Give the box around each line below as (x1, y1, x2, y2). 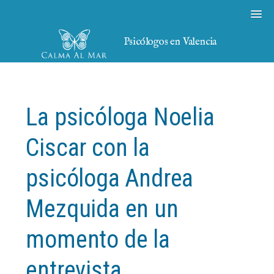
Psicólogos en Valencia (123, 35, 217, 48)
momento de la (26, 225, 170, 254)
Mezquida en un (26, 194, 179, 223)
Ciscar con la (26, 133, 150, 162)
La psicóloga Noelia (26, 103, 215, 131)
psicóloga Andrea (26, 164, 194, 193)
